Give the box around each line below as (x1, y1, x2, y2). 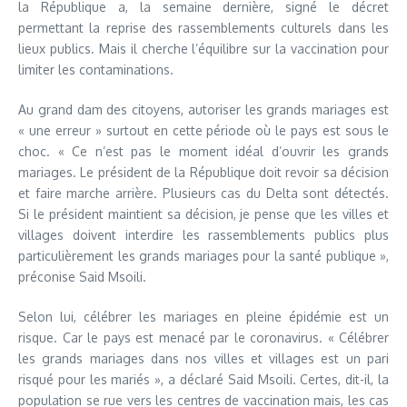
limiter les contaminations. (18, 61, 174, 77)
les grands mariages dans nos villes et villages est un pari (18, 350, 389, 366)
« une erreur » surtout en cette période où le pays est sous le (18, 122, 389, 138)
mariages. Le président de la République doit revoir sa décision (18, 164, 389, 180)
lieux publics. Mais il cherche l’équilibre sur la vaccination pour (18, 40, 389, 56)
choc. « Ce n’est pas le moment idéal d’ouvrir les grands (18, 143, 389, 159)
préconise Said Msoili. (18, 268, 146, 284)
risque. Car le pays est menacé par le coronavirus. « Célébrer (18, 329, 389, 345)
